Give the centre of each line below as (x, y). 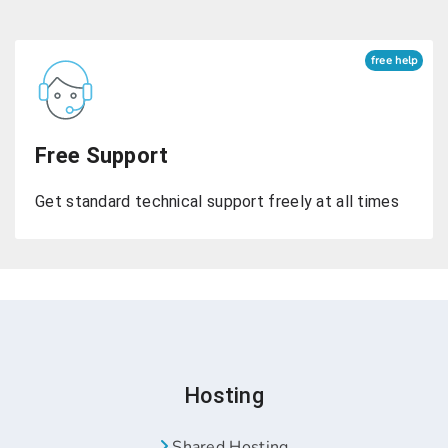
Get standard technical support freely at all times (217, 201)
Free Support (102, 155)
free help (394, 60)
